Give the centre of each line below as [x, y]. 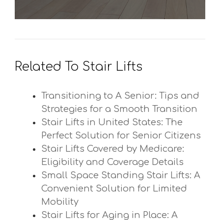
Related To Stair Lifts [79, 67]
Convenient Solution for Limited [114, 189]
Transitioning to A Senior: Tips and [120, 96]
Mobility [60, 202]
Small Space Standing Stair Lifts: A [121, 175]
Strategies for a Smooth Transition [119, 109]
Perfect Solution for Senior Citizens [121, 136]
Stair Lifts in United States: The [112, 122]
